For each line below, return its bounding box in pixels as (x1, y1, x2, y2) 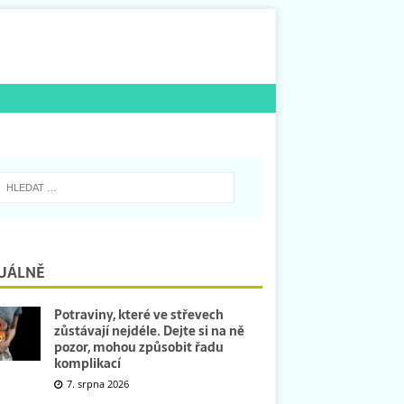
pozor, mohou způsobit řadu (53, 336, 224, 357)
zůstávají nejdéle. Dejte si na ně (53, 320, 244, 341)
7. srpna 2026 (66, 376, 129, 390)
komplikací (53, 353, 121, 373)
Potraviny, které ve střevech (53, 304, 224, 325)
